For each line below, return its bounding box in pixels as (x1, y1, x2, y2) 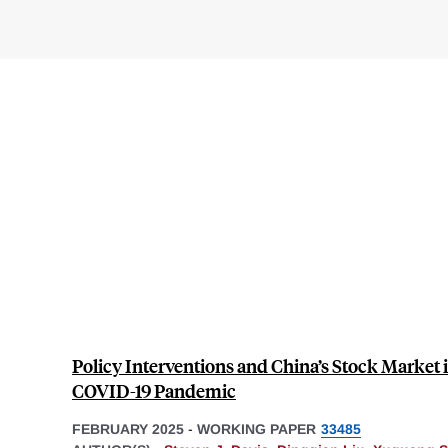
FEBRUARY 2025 (72, 420, 184, 437)
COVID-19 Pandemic (72, 377, 236, 403)
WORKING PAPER (197, 420, 316, 437)
